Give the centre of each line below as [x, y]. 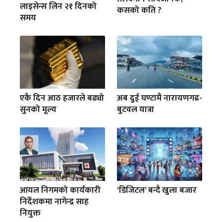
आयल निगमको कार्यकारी [60, 190]
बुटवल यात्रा [136, 110]
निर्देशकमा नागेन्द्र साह [54, 201]
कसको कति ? [139, 10]
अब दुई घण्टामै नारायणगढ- [160, 98]
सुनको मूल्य [38, 110]
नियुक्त [30, 213]
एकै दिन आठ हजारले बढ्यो [62, 98]
